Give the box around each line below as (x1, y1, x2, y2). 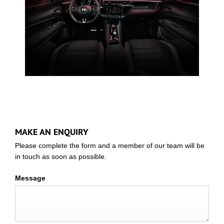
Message (15, 174, 45, 182)
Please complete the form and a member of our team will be (15, 141, 204, 149)
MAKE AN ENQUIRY (15, 126, 88, 137)
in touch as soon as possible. (15, 152, 106, 160)
